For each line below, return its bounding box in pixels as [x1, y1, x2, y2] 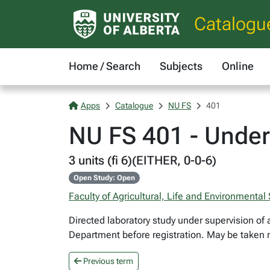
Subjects [160, 60, 202, 72]
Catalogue [115, 101, 153, 110]
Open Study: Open [73, 174, 135, 182]
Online [222, 60, 254, 72]
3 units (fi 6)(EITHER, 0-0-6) [69, 153, 216, 168]
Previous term [81, 256, 133, 266]
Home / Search [69, 60, 140, 72]
